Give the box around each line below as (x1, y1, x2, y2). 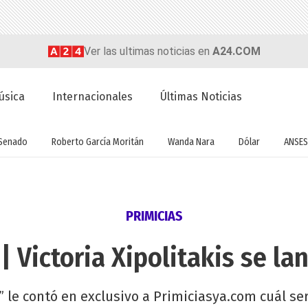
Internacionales (52, 90, 133, 104)
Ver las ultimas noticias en (83, 44, 212, 58)
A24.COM (212, 44, 261, 58)
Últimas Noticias (160, 90, 243, 104)
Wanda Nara (167, 135, 214, 148)
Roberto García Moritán (51, 135, 144, 148)
